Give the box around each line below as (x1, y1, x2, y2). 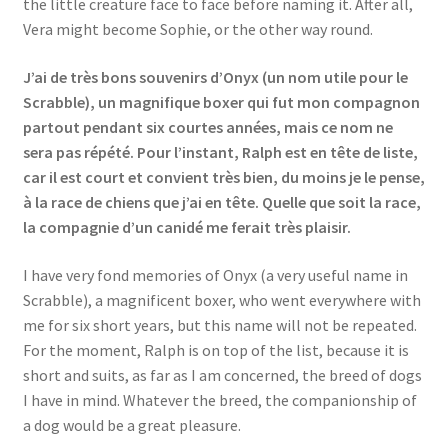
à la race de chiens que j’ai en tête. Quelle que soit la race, (22, 192, 421, 213)
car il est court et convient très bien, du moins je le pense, (22, 167, 425, 188)
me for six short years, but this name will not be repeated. (22, 314, 417, 335)
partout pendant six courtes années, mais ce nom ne (22, 117, 393, 138)
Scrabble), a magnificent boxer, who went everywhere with (22, 289, 421, 310)
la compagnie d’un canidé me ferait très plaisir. (22, 217, 354, 238)
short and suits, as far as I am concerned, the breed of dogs (22, 364, 422, 385)
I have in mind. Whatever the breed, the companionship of (22, 389, 417, 410)
